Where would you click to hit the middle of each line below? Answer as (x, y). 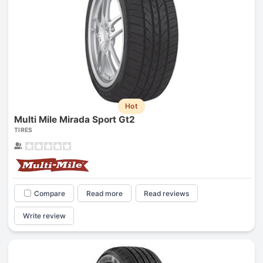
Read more (105, 193)
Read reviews (167, 193)
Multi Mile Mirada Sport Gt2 (74, 119)
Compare (49, 193)
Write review (44, 216)
